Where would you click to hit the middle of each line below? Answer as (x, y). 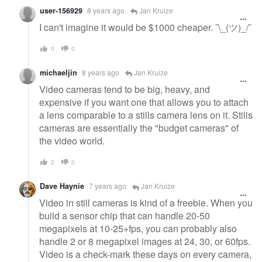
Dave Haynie (62, 186)
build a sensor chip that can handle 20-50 (125, 216)
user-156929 (61, 11)
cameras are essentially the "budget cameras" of (139, 127)
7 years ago (108, 186)
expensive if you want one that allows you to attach (144, 102)
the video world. (72, 140)
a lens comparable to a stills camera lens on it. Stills (146, 115)
